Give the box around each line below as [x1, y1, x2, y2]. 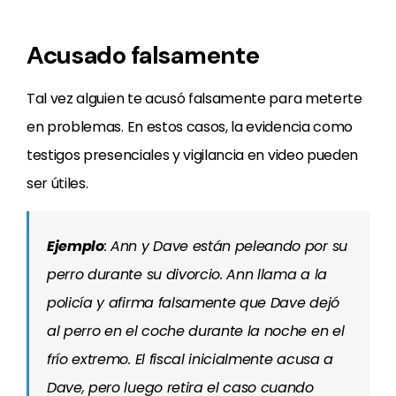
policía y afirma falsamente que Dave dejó [47, 293, 339, 313]
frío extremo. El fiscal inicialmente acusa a [47, 349, 333, 369]
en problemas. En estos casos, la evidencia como [27, 117, 353, 137]
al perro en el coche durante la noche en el [47, 321, 345, 341]
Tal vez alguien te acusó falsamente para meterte [27, 88, 362, 109]
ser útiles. [27, 173, 88, 194]
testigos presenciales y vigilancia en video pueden [27, 145, 358, 165]
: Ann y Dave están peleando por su [103, 236, 347, 256]
